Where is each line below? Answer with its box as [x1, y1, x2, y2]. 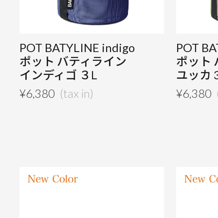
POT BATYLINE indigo [19, 40, 135, 55]
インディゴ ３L [19, 68, 98, 82]
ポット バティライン [19, 54, 127, 69]
